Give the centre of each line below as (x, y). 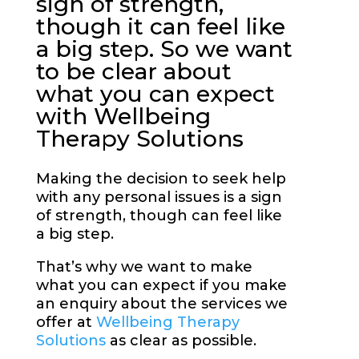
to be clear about (133, 72)
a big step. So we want (164, 49)
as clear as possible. (181, 341)
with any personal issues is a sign (159, 198)
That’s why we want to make (144, 267)
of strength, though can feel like (159, 216)
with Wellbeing (123, 117)
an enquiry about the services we (161, 304)
